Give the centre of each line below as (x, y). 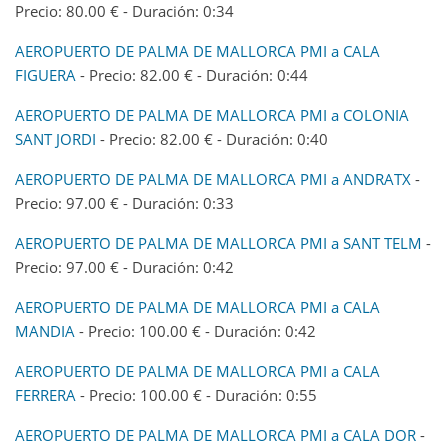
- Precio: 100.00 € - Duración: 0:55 (196, 394)
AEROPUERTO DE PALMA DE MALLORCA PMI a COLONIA (212, 114)
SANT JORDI (55, 138)
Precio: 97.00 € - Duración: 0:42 (124, 266)
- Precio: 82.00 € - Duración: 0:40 (212, 138)
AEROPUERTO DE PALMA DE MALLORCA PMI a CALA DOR (215, 434)
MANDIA (45, 330)
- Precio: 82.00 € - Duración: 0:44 (192, 74)
